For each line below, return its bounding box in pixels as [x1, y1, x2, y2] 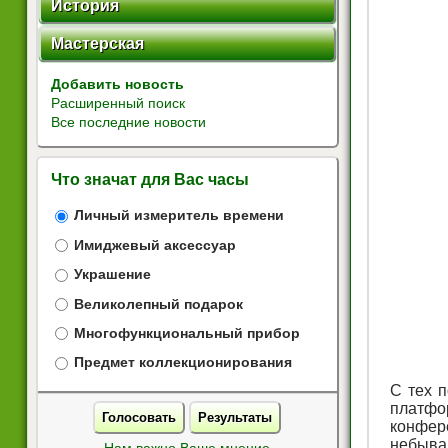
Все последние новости [50, 113, 206, 130]
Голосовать [102, 409, 177, 425]
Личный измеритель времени [74, 208, 285, 224]
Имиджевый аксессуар [74, 237, 237, 253]
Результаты [198, 409, 273, 425]
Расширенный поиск [50, 94, 185, 111]
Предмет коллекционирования [74, 355, 293, 371]
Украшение [74, 267, 152, 283]
